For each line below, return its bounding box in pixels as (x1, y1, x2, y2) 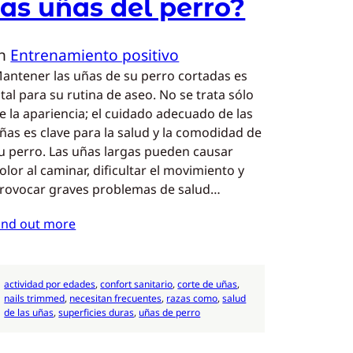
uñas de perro (139, 305, 201, 319)
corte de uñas (177, 277, 238, 291)
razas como (166, 291, 218, 305)
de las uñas (4, 305, 54, 319)
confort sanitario (100, 277, 173, 291)
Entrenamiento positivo (10, 44, 180, 66)
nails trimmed (4, 291, 65, 305)
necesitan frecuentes (69, 291, 162, 305)
